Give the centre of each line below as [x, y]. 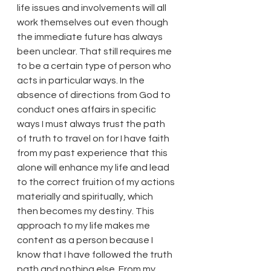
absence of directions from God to [95, 95]
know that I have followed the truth [96, 254]
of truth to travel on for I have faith [94, 138]
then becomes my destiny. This [87, 211]
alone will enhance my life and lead [94, 167]
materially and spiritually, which [86, 196]
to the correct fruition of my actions [97, 182]
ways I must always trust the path [92, 124]
